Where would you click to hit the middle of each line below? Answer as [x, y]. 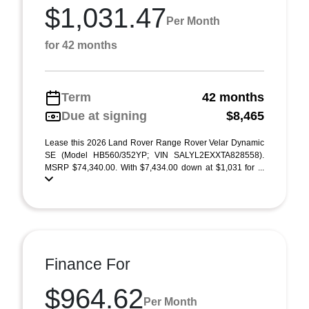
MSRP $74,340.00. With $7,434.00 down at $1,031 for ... [154, 168]
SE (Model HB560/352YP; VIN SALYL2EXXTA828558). [154, 155]
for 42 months [81, 45]
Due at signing [104, 116]
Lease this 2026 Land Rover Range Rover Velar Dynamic [154, 143]
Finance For [88, 264]
